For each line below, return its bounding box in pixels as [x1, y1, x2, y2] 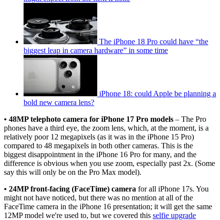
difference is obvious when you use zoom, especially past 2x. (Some [4, 159, 215, 167]
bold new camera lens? [24, 98, 94, 107]
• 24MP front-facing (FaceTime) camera [4, 184, 136, 193]
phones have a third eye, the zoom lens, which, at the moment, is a [4, 123, 209, 132]
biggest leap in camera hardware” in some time [24, 46, 168, 55]
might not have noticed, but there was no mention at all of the [4, 193, 193, 202]
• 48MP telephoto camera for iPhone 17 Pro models [4, 114, 173, 123]
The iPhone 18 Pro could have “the [99, 37, 208, 46]
